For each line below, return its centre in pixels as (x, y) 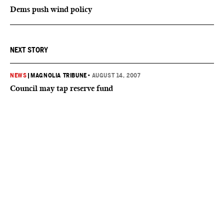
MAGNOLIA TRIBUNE (59, 75)
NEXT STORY (29, 50)
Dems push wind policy (51, 9)
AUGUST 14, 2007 (116, 75)
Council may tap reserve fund (61, 88)
